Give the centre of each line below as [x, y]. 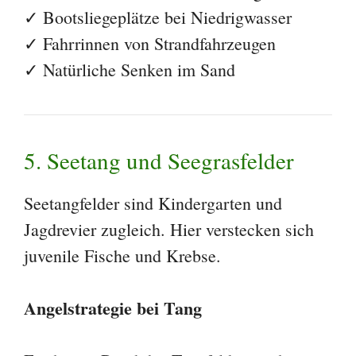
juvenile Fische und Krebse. [122, 256]
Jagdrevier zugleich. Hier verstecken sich [169, 230]
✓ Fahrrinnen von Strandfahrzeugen [150, 44]
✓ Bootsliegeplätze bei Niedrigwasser [158, 17]
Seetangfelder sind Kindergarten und [153, 203]
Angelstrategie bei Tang [113, 308]
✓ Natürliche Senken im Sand [130, 70]
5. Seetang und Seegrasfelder [159, 161]
